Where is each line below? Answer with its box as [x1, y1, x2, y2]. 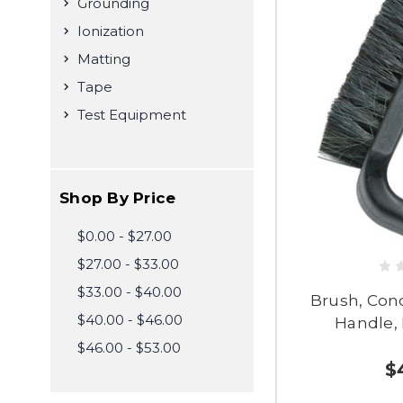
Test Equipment [77, 106, 186, 123]
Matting [77, 50, 130, 67]
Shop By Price [59, 189, 176, 207]
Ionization [77, 22, 144, 40]
